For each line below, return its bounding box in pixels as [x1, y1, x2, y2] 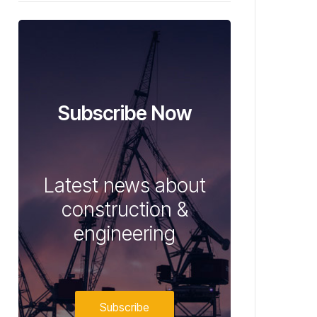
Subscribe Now [57, 101, 192, 125]
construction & [61, 197, 188, 221]
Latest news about [43, 173, 206, 197]
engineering [74, 221, 175, 246]
